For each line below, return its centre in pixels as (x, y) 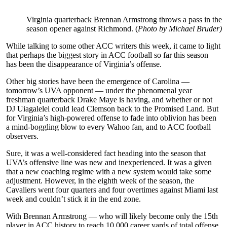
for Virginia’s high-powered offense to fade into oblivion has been (111, 118)
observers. (23, 136)
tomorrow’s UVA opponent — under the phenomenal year (99, 90)
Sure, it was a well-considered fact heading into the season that (106, 153)
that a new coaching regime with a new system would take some (109, 171)
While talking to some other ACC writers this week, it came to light (113, 46)
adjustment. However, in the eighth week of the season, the (100, 180)
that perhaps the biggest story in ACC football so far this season (107, 55)
